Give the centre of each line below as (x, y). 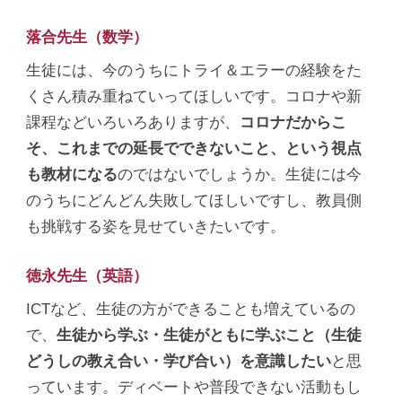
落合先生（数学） (87, 37)
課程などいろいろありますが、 (133, 122)
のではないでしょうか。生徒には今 (240, 175)
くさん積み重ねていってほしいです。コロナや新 (194, 96)
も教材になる (72, 175)
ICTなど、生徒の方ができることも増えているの (191, 309)
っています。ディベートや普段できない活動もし (194, 387)
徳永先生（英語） (87, 276)
